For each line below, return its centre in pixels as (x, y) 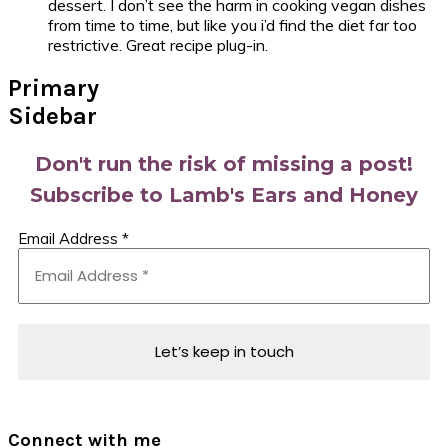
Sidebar (52, 116)
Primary (53, 88)
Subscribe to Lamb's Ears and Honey (224, 195)
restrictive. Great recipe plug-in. (158, 44)
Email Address (70, 239)
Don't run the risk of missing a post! (224, 164)
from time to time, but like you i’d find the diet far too (232, 24)
